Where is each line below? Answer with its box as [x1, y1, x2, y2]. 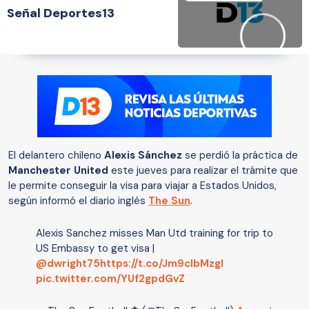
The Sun [148, 194, 190, 208]
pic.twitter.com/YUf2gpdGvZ [36, 272, 185, 286]
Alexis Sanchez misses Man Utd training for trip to [36, 226, 273, 241]
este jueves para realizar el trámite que [108, 163, 298, 178]
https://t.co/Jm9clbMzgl [100, 257, 223, 271]
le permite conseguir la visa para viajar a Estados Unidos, [8, 179, 277, 193]
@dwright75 [36, 257, 100, 271]
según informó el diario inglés [8, 194, 148, 208]
